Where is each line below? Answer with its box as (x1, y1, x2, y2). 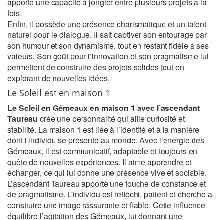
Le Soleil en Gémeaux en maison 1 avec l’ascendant (7, 102, 200, 113)
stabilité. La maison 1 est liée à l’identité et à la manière (7, 124, 199, 135)
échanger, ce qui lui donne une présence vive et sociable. (7, 167, 207, 178)
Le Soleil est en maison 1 (7, 87, 110, 99)
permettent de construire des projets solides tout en (7, 61, 184, 73)
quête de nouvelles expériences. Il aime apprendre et (7, 156, 192, 167)
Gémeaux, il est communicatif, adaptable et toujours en (7, 145, 197, 157)
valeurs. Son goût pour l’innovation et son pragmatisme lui (7, 51, 209, 62)
